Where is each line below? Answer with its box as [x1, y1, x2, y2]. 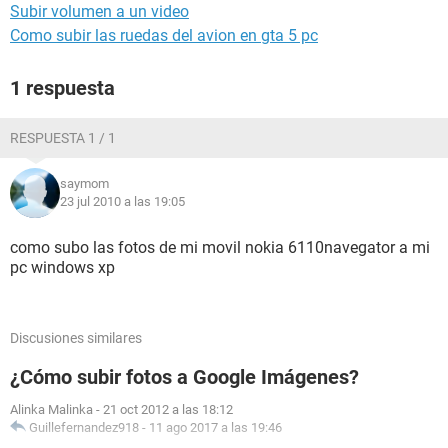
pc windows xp [10, 258, 115, 277]
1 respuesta [10, 76, 115, 100]
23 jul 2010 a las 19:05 [60, 194, 185, 209]
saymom [60, 176, 109, 191]
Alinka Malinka [10, 402, 93, 417]
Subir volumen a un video [10, 2, 189, 21]
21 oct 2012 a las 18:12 [103, 402, 233, 417]
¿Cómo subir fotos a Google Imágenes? [10, 365, 359, 389]
